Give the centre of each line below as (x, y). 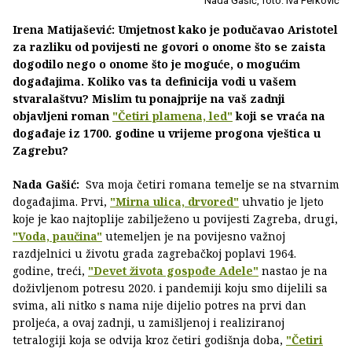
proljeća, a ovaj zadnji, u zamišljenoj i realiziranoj (148, 323)
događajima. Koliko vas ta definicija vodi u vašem (154, 82)
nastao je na (293, 271)
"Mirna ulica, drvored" (174, 202)
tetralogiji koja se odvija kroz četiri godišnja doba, (149, 340)
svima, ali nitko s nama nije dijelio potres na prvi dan (159, 306)
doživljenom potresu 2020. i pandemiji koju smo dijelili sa (170, 288)
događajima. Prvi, (61, 202)
